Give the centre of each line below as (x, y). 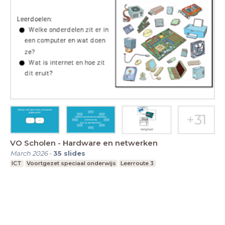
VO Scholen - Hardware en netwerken (84, 143)
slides (75, 153)
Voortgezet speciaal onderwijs (71, 163)
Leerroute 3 (137, 163)
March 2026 (29, 153)
